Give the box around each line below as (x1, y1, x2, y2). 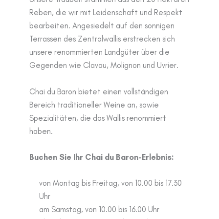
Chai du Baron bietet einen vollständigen (29, 86, 168, 96)
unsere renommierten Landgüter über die (29, 47, 170, 57)
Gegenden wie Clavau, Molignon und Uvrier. (29, 60, 178, 70)
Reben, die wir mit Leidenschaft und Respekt (29, 7, 182, 18)
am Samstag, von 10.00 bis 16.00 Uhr (39, 204, 159, 215)
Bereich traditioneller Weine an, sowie (29, 99, 159, 109)
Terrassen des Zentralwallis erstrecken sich (29, 34, 175, 44)
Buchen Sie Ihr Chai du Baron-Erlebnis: (29, 152, 174, 162)
